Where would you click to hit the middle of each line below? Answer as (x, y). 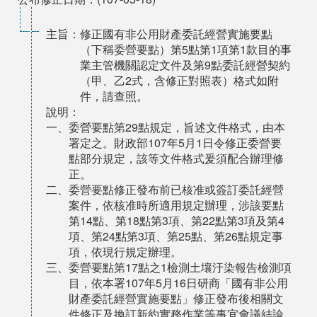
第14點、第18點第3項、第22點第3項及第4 (177, 220)
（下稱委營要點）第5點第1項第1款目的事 (186, 49)
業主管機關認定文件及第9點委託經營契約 (185, 65)
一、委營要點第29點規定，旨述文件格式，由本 (166, 127)
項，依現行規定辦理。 (125, 252)
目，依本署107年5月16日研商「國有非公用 (178, 283)
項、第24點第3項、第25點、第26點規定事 (176, 236)
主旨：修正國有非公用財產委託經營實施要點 (159, 34)
